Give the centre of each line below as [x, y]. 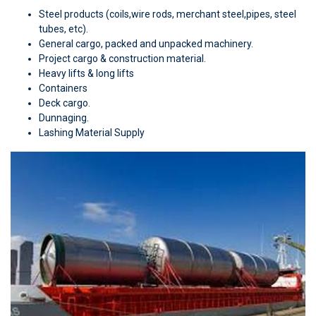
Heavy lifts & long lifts [86, 73]
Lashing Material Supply [92, 132]
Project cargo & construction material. [122, 58]
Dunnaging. [64, 117]
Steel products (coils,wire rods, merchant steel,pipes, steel [168, 14]
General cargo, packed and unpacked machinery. [146, 43]
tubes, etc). [63, 29]
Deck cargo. [65, 103]
